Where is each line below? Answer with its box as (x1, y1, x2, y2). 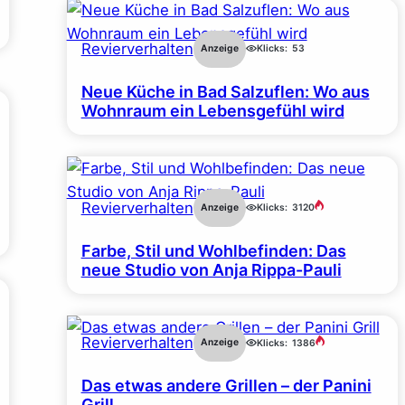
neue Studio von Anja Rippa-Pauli (80, 259, 342, 279)
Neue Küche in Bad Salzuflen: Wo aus (80, 82, 370, 102)
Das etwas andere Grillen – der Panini (80, 376, 372, 396)
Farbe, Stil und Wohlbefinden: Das (80, 240, 346, 260)
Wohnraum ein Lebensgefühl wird (80, 101, 344, 121)
